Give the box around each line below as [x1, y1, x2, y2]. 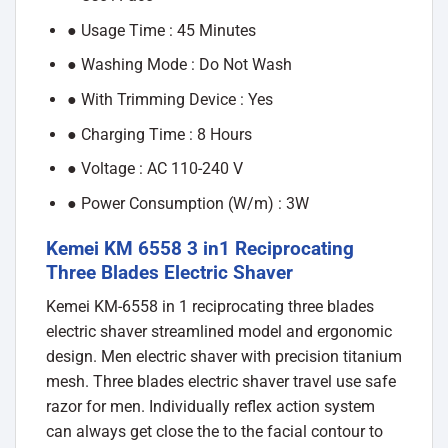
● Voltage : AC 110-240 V [66, 159, 243, 179]
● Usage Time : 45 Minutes [66, 20, 256, 40]
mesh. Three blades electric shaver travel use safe [46, 372, 396, 392]
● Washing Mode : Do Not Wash [66, 55, 292, 75]
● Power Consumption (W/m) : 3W [66, 193, 309, 213]
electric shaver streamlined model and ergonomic [46, 322, 392, 342]
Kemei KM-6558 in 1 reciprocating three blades [46, 297, 374, 317]
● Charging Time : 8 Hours [66, 124, 252, 144]
